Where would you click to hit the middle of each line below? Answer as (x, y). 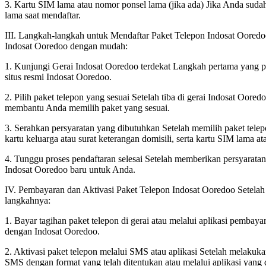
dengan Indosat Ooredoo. (52, 231)
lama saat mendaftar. (43, 15)
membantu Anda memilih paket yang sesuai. (87, 107)
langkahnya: (28, 200)
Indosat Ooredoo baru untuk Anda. (70, 169)
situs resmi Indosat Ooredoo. (58, 77)
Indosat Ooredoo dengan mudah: (66, 46)
